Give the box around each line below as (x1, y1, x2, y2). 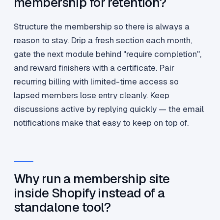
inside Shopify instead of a (14, 185, 165, 202)
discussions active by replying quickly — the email (14, 104, 204, 115)
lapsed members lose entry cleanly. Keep (14, 90, 169, 101)
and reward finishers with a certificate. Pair (14, 62, 174, 74)
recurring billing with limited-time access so (14, 76, 179, 87)
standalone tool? (14, 199, 111, 216)
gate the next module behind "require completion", (14, 49, 201, 60)
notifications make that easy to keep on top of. (14, 117, 189, 129)
